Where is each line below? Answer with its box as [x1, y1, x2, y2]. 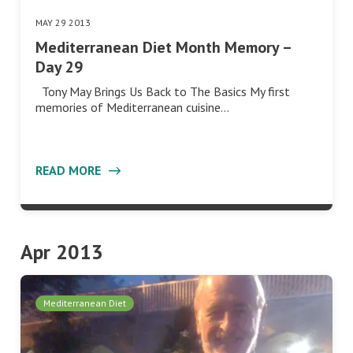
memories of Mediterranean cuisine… [35, 99, 229, 116]
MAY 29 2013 [35, 17, 91, 29]
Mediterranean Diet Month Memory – [35, 37, 291, 58]
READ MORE [35, 162, 104, 179]
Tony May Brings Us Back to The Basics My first [35, 84, 290, 100]
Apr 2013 [20, 239, 103, 266]
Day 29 [35, 57, 83, 78]
